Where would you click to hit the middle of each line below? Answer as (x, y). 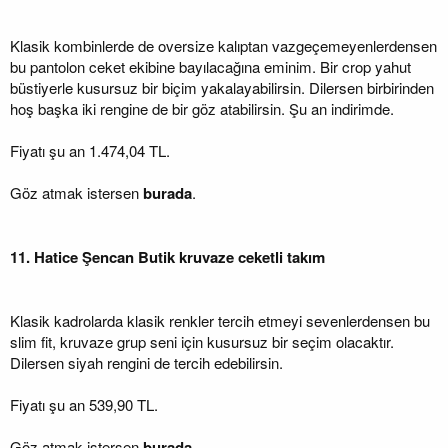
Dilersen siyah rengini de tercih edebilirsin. (146, 362)
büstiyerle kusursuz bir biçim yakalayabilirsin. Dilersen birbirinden (222, 87)
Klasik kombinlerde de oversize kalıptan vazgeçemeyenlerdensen (223, 45)
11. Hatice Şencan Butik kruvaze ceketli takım (167, 256)
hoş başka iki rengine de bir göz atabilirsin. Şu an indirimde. (202, 108)
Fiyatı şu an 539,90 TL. (84, 404)
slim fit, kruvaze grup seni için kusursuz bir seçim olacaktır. (202, 341)
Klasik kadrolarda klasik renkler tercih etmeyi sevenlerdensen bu (220, 320)
